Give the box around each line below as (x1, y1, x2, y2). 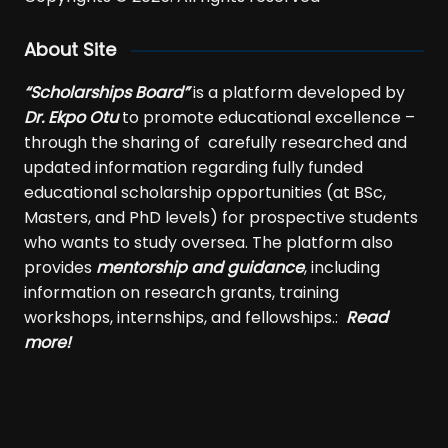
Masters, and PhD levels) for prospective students (23, 206, 418, 230)
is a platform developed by (188, 81, 405, 105)
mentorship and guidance (95, 256, 304, 280)
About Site (23, 37, 116, 63)
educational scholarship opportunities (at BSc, (23, 181, 386, 205)
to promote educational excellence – (117, 106, 415, 130)
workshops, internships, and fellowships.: (23, 306, 346, 330)
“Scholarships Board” (23, 81, 189, 105)
